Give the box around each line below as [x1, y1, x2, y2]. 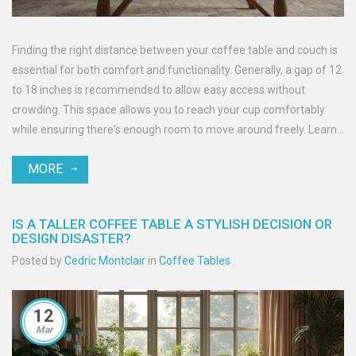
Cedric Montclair [64, 254, 145, 268]
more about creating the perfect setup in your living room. [12, 143, 300, 157]
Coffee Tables [159, 254, 230, 268]
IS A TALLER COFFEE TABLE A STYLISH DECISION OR [12, 216, 332, 233]
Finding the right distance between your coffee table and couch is [12, 44, 338, 57]
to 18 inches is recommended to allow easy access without [12, 83, 305, 97]
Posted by [12, 254, 64, 268]
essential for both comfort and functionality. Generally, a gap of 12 [12, 64, 342, 77]
